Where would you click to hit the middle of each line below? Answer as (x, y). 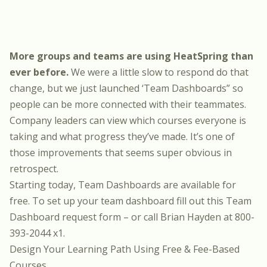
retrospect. (34, 169)
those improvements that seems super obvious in (121, 153)
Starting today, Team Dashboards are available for (123, 185)
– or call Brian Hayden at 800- (188, 217)
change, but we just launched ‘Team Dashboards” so (126, 88)
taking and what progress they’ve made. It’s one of (122, 136)
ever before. (39, 72)
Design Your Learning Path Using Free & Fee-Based (125, 249)
